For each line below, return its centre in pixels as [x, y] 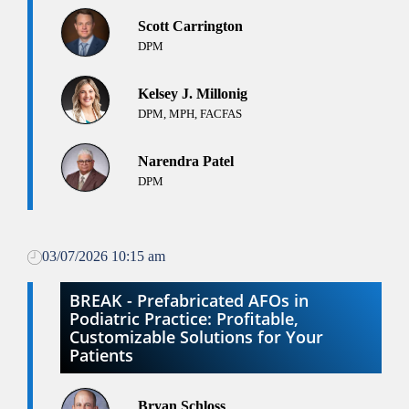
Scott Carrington [190, 26]
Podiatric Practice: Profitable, [184, 319]
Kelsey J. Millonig [193, 94]
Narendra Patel [186, 162]
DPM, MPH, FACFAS [190, 114]
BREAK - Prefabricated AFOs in [189, 301]
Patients [101, 356]
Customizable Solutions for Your [196, 337]
